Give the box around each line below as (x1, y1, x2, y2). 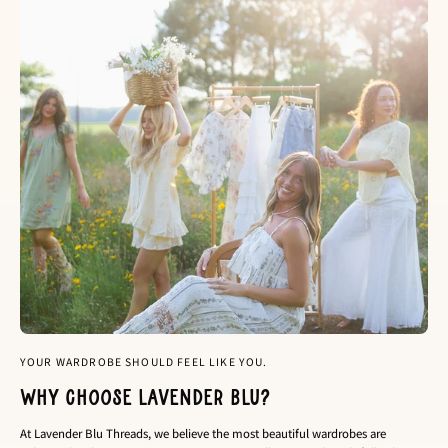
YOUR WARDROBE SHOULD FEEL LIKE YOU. (20, 353, 268, 371)
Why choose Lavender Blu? (20, 386, 270, 409)
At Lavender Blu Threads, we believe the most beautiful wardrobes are (20, 424, 386, 442)
